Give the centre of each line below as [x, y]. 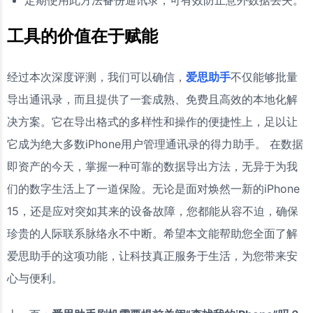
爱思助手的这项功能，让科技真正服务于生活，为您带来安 [152, 256]
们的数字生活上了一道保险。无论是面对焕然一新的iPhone [153, 189]
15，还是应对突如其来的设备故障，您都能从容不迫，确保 [153, 211]
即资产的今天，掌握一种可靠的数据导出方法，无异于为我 [152, 167]
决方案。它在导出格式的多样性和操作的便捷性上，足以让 [152, 122]
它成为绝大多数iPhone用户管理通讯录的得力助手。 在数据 [155, 144]
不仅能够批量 [264, 77]
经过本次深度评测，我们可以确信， [96, 77]
